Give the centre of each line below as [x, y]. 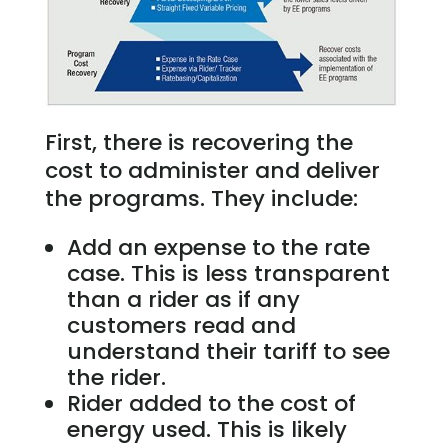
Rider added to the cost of [211, 403]
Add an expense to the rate [218, 247]
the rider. [116, 377]
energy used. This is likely [206, 429]
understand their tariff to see [228, 351]
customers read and [181, 325]
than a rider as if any [183, 299]
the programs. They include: [201, 198]
